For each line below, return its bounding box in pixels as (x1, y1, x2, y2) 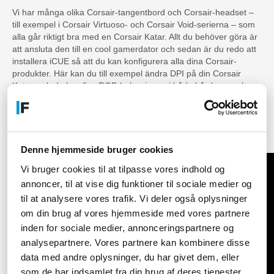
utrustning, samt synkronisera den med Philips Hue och (12, 92, 226, 103)
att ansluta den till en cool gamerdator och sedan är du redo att (12, 43, 256, 54)
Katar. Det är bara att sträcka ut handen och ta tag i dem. (12, 135, 233, 146)
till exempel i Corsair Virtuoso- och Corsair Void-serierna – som (12, 19, 255, 29)
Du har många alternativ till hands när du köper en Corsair (12, 123, 237, 133)
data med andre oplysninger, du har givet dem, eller (20, 251, 240, 262)
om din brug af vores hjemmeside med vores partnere (20, 207, 250, 218)
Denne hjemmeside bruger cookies (20, 144, 174, 155)
